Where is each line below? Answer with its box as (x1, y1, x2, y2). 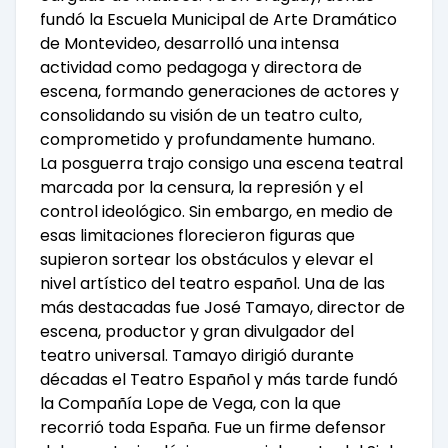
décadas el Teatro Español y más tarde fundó (40, 368, 398, 392)
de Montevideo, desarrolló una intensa (40, 32, 339, 56)
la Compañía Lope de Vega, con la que (40, 392, 341, 416)
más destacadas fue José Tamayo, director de (40, 296, 405, 320)
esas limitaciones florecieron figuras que (40, 224, 355, 248)
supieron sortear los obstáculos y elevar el (40, 248, 373, 272)
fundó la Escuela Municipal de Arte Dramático (40, 8, 397, 32)
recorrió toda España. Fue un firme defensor (40, 416, 386, 440)
